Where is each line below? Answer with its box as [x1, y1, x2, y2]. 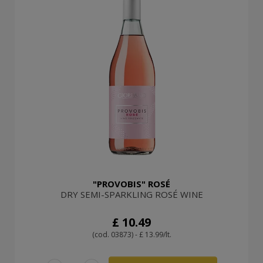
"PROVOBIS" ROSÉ [93, 177, 170, 190]
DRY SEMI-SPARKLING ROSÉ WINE [60, 188, 203, 200]
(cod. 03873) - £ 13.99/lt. [92, 229, 171, 240]
